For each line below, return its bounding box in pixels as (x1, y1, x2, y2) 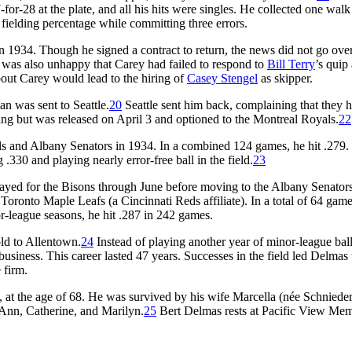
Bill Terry (267, 57, 315, 71)
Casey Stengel (187, 71, 258, 85)
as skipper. (258, 71, 313, 85)
